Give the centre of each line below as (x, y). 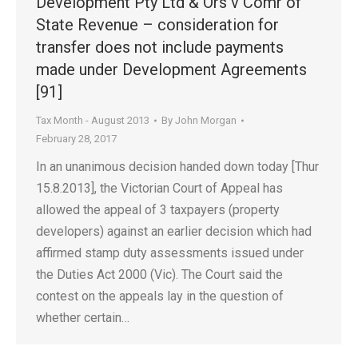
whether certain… (83, 318)
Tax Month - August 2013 (93, 120)
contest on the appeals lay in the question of (160, 296)
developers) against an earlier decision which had (174, 231)
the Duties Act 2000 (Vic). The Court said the (159, 274)
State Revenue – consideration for (157, 25)
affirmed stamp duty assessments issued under (170, 253)
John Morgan (206, 120)
